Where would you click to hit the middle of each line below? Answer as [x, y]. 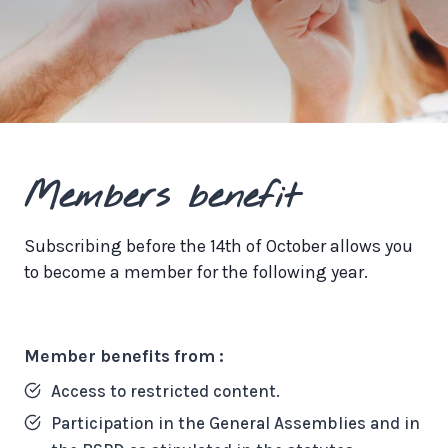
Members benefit [161, 197]
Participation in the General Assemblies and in [235, 422]
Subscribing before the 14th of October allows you [218, 246]
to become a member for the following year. [196, 272]
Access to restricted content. [165, 390]
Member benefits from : [124, 356]
